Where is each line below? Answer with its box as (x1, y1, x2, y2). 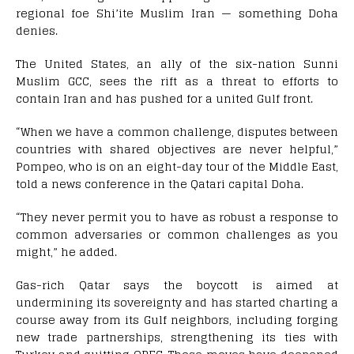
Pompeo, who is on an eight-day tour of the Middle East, (16, 156, 338, 177)
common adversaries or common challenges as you (16, 224, 338, 245)
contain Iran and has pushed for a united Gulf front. (16, 88, 313, 109)
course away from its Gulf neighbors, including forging (16, 310, 338, 330)
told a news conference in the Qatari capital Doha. (16, 174, 303, 194)
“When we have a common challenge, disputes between (16, 122, 338, 142)
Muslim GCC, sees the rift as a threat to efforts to (16, 71, 338, 92)
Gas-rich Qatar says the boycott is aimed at (16, 275, 338, 296)
